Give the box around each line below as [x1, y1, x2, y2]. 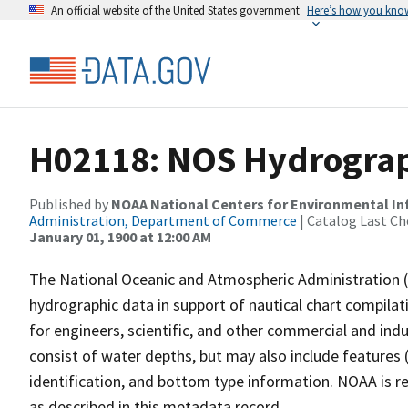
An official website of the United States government [51, 3, 300, 17]
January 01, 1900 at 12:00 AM [29, 228, 211, 246]
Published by [29, 195, 111, 213]
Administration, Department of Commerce [29, 211, 297, 229]
